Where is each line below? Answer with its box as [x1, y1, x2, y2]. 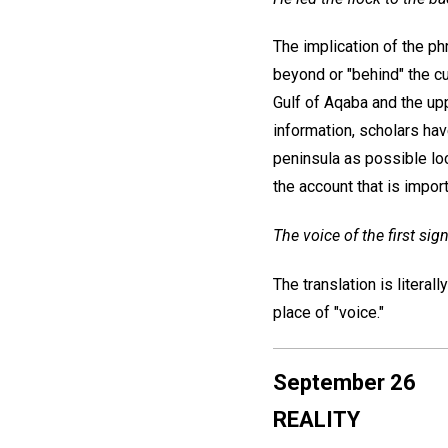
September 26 [273, 369, 416, 395]
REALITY [273, 406, 360, 432]
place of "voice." [273, 303, 384, 323]
